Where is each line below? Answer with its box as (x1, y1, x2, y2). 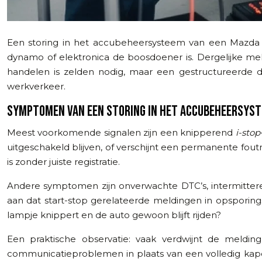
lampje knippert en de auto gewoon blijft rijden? (7, 209, 221, 220)
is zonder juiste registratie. (7, 156, 120, 167)
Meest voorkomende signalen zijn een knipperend (7, 126, 236, 138)
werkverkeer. (7, 80, 65, 92)
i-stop (235, 126, 260, 138)
